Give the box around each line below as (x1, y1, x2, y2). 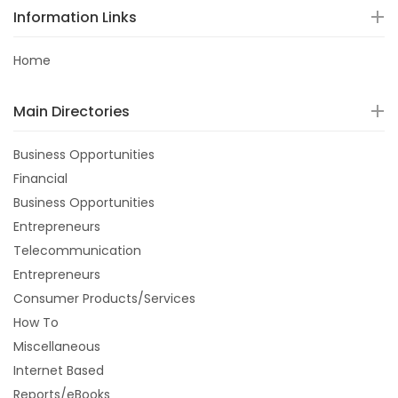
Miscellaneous (13, 338, 100, 355)
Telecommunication (13, 242, 141, 259)
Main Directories (13, 101, 130, 122)
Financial (13, 170, 68, 187)
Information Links (13, 7, 137, 28)
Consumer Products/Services (13, 290, 195, 307)
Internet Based (13, 362, 104, 379)
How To (13, 314, 59, 331)
